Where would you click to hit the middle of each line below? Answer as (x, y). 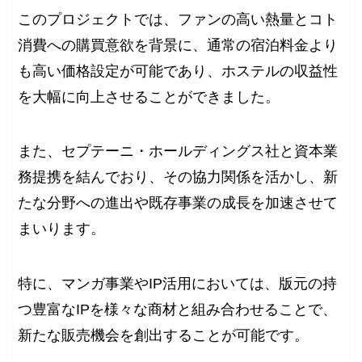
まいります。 (62, 229)
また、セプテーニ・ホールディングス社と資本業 (178, 152)
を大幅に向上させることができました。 (149, 97)
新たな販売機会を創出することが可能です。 (164, 336)
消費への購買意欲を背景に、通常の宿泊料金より (178, 45)
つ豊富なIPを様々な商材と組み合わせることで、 (178, 310)
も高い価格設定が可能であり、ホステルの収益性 (178, 71)
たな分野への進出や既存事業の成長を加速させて (178, 203)
